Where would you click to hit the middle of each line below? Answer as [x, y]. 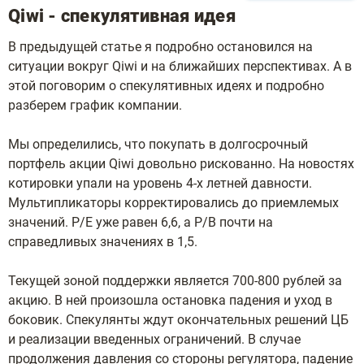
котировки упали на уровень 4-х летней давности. [160, 183]
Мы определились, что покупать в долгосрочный [158, 144]
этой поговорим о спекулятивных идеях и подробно [166, 86]
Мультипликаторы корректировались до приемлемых [173, 203]
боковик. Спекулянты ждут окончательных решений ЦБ [178, 320]
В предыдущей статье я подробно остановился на [160, 47]
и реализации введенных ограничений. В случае [154, 339]
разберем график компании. [95, 105]
